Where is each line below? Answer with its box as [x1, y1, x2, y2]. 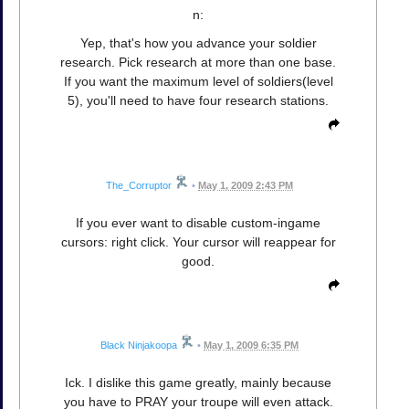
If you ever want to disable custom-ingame [76, 215, 320, 230]
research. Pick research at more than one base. [60, 55, 336, 70]
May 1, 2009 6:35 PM [204, 339, 299, 351]
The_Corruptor [106, 179, 172, 191]
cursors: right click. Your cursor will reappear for [60, 234, 336, 249]
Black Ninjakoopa [100, 339, 177, 351]
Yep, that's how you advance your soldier [79, 36, 317, 51]
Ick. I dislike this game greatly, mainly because [65, 374, 331, 390]
